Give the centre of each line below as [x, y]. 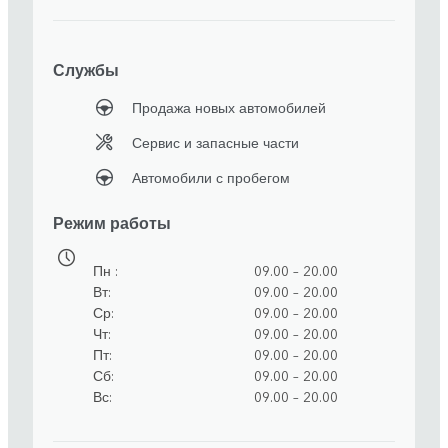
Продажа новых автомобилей [228, 107]
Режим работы [112, 222]
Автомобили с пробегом [210, 177]
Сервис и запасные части [215, 142]
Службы [86, 69]
